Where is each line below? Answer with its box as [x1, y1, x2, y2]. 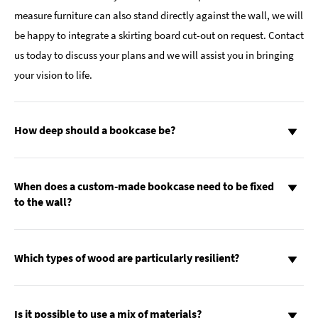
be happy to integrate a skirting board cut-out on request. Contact [14, 28, 304, 43]
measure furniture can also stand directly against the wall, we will [14, 9, 303, 23]
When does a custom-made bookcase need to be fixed [14, 179, 274, 194]
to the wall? [14, 194, 72, 209]
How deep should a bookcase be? [14, 123, 175, 138]
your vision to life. [14, 68, 92, 82]
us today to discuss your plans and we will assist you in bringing [14, 48, 294, 62]
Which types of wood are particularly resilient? [14, 251, 239, 265]
